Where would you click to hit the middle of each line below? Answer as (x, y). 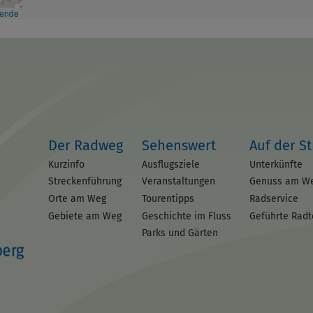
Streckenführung (85, 182)
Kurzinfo (66, 164)
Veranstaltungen (178, 182)
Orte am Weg (77, 198)
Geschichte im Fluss (186, 216)
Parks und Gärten (180, 233)
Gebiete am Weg (85, 216)
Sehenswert (179, 145)
